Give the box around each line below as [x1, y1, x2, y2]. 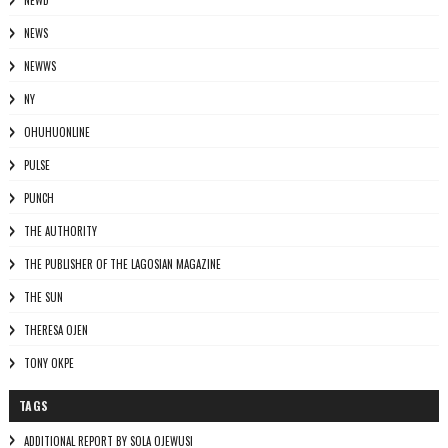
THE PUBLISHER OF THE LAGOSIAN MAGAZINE [23, 256, 221, 272]
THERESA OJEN [23, 322, 88, 338]
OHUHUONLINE [23, 124, 90, 140]
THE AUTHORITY [23, 223, 97, 239]
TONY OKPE [23, 355, 74, 371]
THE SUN [23, 289, 63, 305]
